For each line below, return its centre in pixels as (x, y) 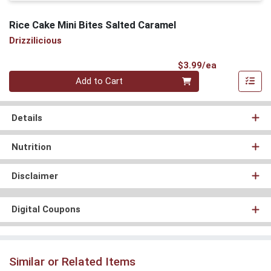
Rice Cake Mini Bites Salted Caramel (93, 24)
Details (27, 118)
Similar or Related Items (72, 261)
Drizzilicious (35, 41)
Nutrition (31, 147)
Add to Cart (100, 81)
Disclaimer (34, 176)
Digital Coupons (46, 210)
